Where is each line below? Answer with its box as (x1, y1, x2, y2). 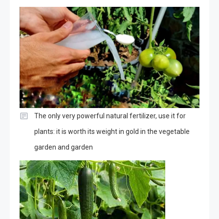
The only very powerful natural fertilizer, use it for (34, 112, 186, 120)
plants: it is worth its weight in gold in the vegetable (34, 128, 190, 136)
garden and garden (34, 143, 93, 152)
